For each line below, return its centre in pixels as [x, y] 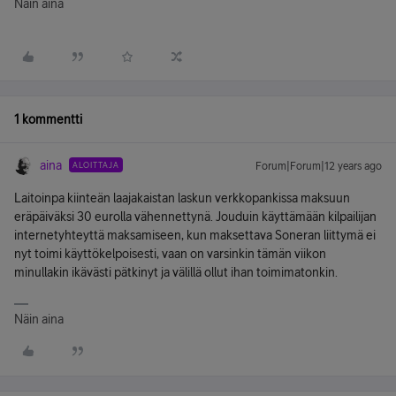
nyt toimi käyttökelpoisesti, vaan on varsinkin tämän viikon [170, 254]
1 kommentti [48, 119]
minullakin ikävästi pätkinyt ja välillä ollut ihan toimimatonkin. [176, 272]
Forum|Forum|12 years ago [319, 166]
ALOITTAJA [96, 165]
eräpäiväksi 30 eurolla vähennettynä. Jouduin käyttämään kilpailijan [195, 217]
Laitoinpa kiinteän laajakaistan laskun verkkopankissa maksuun [182, 198]
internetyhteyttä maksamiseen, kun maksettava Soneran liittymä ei [195, 235]
